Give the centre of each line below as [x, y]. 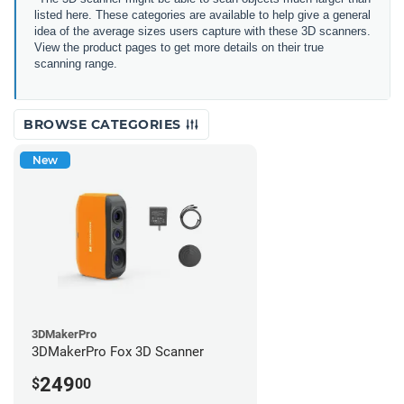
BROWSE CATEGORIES [104, 124]
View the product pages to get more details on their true [179, 47]
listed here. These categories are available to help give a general [202, 15]
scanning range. [76, 64]
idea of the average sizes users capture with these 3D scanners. [202, 31]
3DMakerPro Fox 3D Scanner [118, 352]
